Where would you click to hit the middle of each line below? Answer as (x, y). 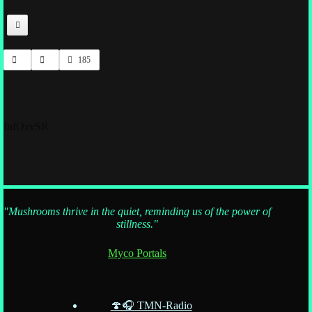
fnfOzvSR (26, 127)
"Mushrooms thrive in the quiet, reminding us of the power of (138, 211)
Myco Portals (138, 253)
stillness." (138, 224)
